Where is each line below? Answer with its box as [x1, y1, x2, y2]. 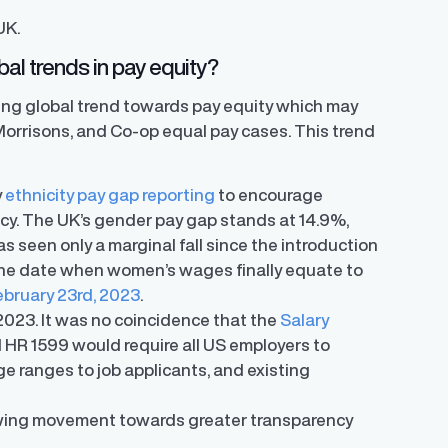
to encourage [215, 186, 324, 204]
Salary [280, 311, 330, 329]
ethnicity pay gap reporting [5, 186, 216, 204]
